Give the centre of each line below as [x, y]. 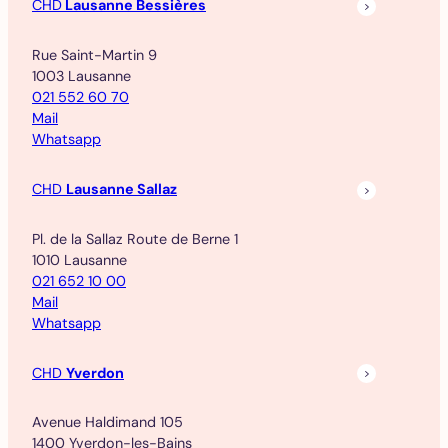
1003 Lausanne [81, 76]
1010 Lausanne [79, 259]
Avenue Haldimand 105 [107, 422]
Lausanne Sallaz [121, 188]
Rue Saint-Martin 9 [94, 55]
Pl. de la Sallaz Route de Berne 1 [135, 238]
